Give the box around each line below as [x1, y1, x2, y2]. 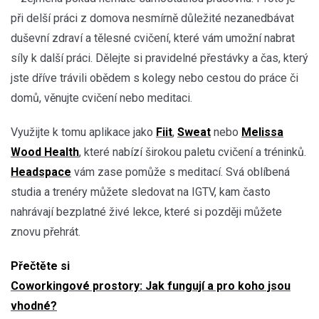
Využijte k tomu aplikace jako [11, 125, 156, 139]
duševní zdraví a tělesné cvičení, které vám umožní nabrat [11, 31, 295, 45]
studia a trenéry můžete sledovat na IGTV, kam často [11, 184, 271, 199]
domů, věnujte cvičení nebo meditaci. [11, 90, 192, 105]
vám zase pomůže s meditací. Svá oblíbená [71, 164, 290, 179]
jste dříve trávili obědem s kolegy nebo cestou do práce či [11, 70, 298, 85]
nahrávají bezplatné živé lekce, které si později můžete [11, 204, 282, 219]
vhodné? [11, 298, 57, 313]
